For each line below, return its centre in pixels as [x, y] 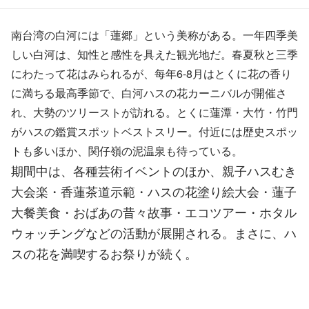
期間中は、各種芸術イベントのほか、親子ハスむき [154, 170]
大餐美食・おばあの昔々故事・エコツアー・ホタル [154, 211]
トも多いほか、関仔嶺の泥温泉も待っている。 [128, 150]
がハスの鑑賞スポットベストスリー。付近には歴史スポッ [154, 131]
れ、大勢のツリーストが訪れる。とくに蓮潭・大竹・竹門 [154, 112]
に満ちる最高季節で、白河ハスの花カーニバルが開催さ [149, 92]
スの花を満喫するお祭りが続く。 [104, 253]
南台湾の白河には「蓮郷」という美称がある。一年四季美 [154, 34]
